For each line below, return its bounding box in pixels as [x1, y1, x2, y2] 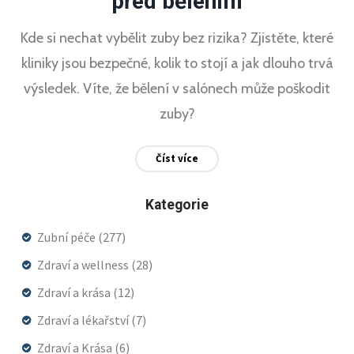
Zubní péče [37, 228, 98, 245]
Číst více [156, 151, 198, 165]
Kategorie [145, 196, 209, 213]
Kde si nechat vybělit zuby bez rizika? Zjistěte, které [21, 28, 333, 47]
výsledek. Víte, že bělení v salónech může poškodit [24, 79, 330, 97]
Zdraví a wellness [37, 256, 131, 273]
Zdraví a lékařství [37, 311, 131, 328]
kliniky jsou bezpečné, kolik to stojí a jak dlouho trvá [21, 54, 333, 72]
